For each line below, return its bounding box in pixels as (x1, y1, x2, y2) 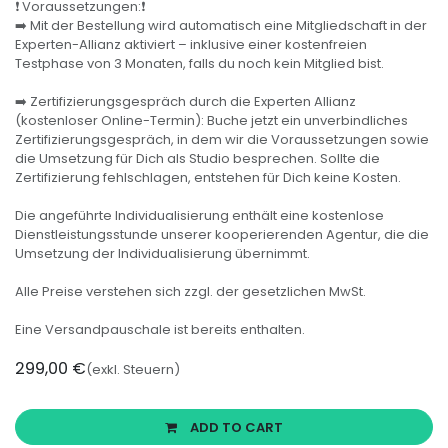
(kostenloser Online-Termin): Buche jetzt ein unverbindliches (15, 111, 408, 131)
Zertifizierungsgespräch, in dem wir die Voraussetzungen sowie (15, 130, 429, 150)
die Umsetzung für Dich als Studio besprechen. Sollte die (15, 149, 380, 169)
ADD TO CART (190, 417, 283, 437)
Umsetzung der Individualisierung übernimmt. (15, 244, 310, 264)
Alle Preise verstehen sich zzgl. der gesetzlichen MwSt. (15, 282, 366, 302)
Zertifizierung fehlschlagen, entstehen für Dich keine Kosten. (15, 168, 401, 188)
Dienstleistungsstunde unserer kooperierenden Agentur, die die (15, 225, 429, 245)
